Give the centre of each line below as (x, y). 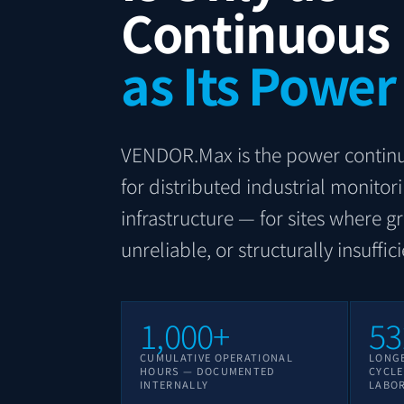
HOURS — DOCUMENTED (208, 371)
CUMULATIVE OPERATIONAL (217, 358)
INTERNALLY (174, 385)
